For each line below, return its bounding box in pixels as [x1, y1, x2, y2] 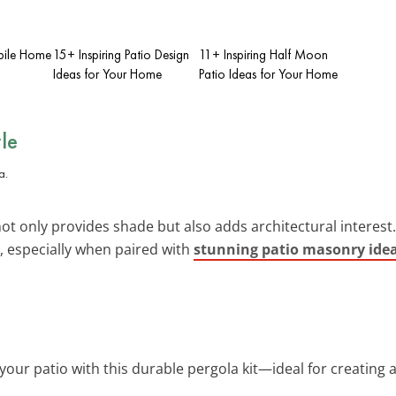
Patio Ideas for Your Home [199, 65, 338, 83]
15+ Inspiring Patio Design [53, 45, 189, 64]
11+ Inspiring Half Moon [199, 45, 328, 64]
